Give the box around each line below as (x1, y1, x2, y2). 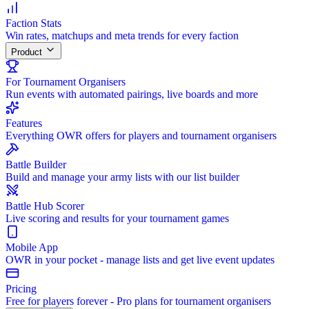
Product (11, 47, 45, 57)
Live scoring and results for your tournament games (6, 212, 229, 224)
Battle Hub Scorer (6, 200, 84, 212)
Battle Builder (6, 159, 66, 170)
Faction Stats (6, 17, 61, 29)
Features (6, 117, 42, 129)
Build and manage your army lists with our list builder (6, 171, 239, 183)
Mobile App (6, 241, 58, 253)
